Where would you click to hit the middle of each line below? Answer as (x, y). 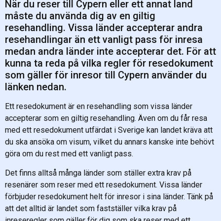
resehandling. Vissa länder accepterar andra (104, 28)
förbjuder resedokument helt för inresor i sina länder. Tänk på (109, 196)
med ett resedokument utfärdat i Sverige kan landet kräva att (109, 130)
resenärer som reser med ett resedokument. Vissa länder (104, 184)
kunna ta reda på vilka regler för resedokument (109, 63)
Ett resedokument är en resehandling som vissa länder (99, 107)
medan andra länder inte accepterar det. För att (110, 52)
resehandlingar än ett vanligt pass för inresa (104, 40)
